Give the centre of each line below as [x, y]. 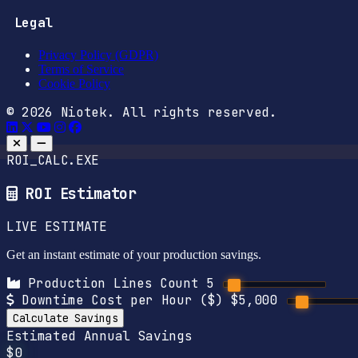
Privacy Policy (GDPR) [98, 54]
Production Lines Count [113, 284]
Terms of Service [81, 69]
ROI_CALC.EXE [53, 160]
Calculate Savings [66, 318]
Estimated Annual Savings [99, 336]
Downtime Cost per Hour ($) [122, 300]
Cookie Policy [74, 83]
